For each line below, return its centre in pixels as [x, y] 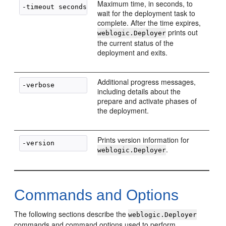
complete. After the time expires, [149, 23]
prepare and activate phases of [147, 101]
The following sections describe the [71, 214]
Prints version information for [144, 140]
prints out [182, 32]
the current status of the [136, 43]
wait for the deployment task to [147, 13]
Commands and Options [97, 195]
